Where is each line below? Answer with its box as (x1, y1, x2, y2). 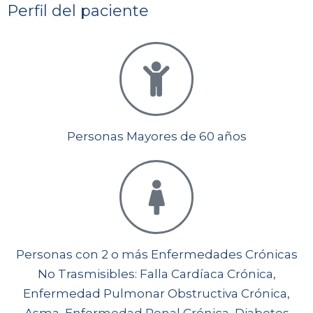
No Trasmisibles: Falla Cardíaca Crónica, (37, 267, 276, 282)
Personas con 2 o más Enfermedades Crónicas (15, 247, 298, 262)
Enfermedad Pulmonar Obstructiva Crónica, (23, 286, 290, 301)
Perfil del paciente (7, 1, 149, 21)
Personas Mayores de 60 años (66, 129, 247, 144)
